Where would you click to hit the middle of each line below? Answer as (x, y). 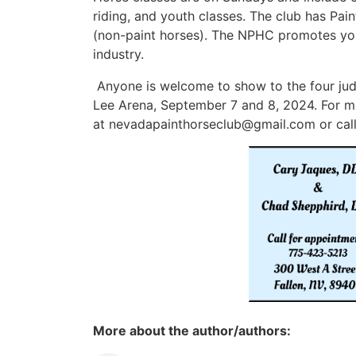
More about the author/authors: (192, 331)
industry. (118, 54)
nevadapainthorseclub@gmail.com (212, 124)
